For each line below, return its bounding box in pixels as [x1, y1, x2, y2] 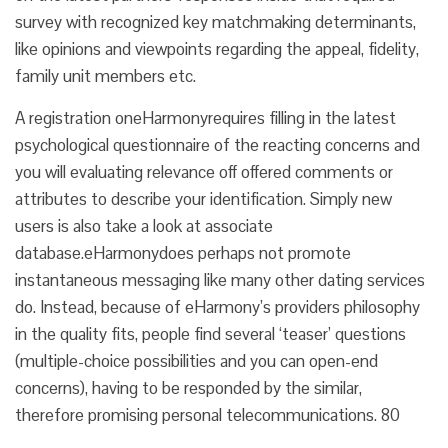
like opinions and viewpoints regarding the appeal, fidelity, [15, 38, 419, 60]
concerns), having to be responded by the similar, [15, 377, 362, 399]
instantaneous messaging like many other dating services [15, 269, 425, 291]
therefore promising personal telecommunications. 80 [15, 404, 400, 426]
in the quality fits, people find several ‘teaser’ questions [15, 323, 406, 345]
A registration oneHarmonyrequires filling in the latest [15, 107, 396, 129]
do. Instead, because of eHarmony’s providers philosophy [15, 296, 420, 318]
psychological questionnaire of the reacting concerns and [15, 134, 420, 156]
